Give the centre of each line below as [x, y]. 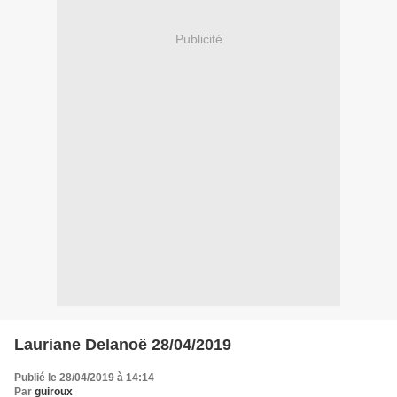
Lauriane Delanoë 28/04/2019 [123, 344]
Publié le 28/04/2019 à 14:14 [84, 377]
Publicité [198, 39]
